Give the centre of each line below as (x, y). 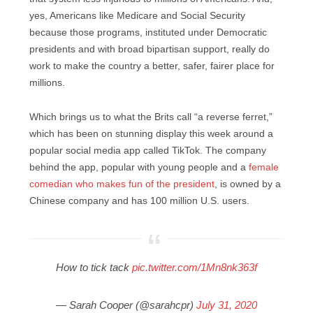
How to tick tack (94, 268)
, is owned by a (248, 184)
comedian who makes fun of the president (122, 184)
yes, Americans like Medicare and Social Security (137, 16)
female (264, 167)
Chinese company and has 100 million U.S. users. (141, 201)
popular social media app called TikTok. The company (148, 150)
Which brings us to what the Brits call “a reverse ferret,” (151, 117)
